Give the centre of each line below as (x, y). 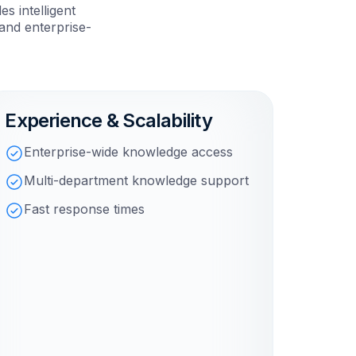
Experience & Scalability (108, 121)
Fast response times (85, 209)
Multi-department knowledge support (137, 181)
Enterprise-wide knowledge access (129, 152)
